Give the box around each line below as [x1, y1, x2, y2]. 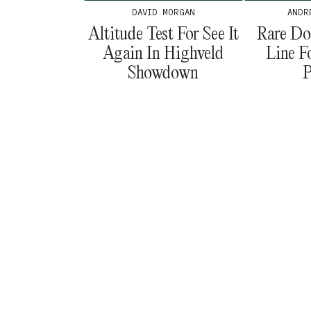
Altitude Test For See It [87, 22, 239, 45]
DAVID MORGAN [131, 8, 195, 17]
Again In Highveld [103, 41, 224, 65]
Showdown [128, 60, 199, 84]
